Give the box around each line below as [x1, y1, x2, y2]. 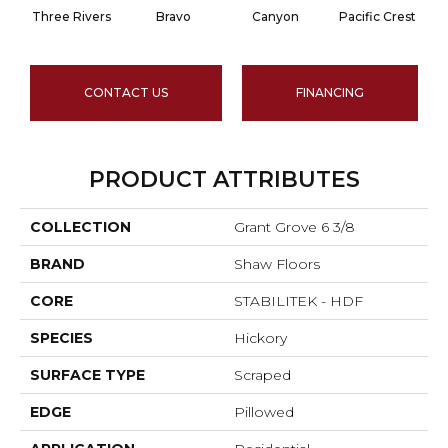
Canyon [251, 9, 299, 25]
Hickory [234, 329, 287, 348]
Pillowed [234, 403, 294, 422]
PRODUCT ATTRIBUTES [88, 166, 360, 194]
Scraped [234, 366, 291, 385]
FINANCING [296, 85, 364, 101]
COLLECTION [30, 218, 131, 237]
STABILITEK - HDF [234, 292, 363, 311]
